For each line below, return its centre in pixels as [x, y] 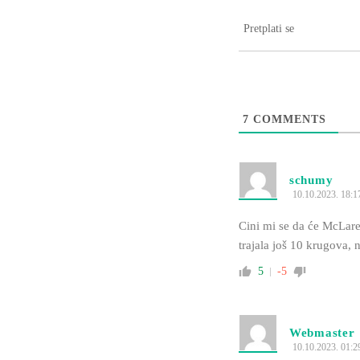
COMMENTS [288, 120]
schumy [311, 180]
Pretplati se [269, 29]
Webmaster [322, 333]
